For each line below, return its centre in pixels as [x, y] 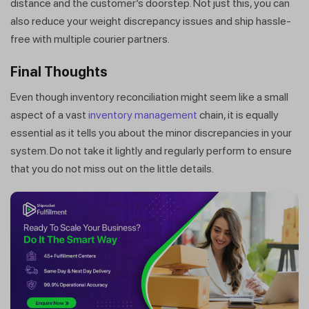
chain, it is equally [238, 114]
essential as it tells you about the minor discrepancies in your [151, 132]
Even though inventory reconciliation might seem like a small [149, 97]
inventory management [143, 114]
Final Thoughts [59, 71]
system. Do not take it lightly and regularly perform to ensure [151, 150]
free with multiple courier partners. [91, 39]
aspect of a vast [49, 114]
